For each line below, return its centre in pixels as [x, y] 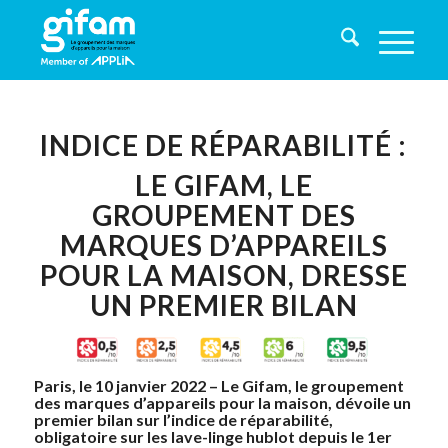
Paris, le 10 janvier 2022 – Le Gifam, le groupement [218, 385]
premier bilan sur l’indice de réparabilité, [183, 419]
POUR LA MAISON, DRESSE [223, 275]
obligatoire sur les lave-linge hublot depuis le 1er [212, 436]
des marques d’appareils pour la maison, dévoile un [222, 402]
